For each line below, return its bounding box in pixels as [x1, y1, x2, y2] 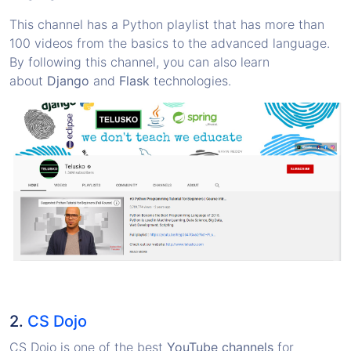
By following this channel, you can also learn [9, 53, 270, 70]
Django [47, 72, 89, 89]
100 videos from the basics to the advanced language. [9, 34, 330, 51]
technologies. [150, 72, 231, 89]
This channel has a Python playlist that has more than [9, 16, 324, 32]
